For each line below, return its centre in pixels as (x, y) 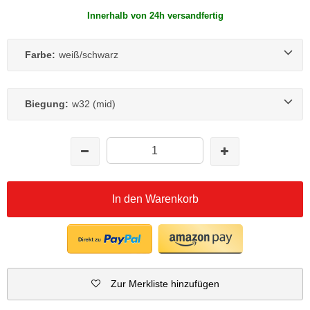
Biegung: (47, 103)
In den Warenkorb (155, 199)
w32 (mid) (94, 103)
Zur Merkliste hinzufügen (165, 283)
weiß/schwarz (89, 54)
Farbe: (40, 54)
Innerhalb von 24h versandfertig (155, 15)
